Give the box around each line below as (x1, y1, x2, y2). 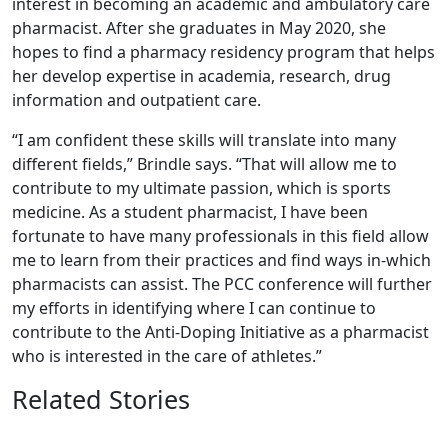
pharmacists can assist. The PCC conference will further (12, 272, 432, 295)
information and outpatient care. (12, 88, 261, 111)
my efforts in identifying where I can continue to (12, 296, 376, 319)
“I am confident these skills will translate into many (12, 128, 396, 151)
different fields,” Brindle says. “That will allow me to (12, 152, 397, 175)
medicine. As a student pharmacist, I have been (12, 200, 368, 223)
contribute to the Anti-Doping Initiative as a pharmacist (12, 320, 429, 343)
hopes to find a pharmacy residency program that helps (12, 40, 435, 63)
